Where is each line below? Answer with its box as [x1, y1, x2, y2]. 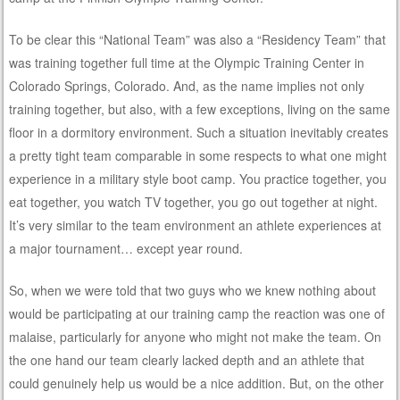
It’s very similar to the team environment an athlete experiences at [9, 215, 382, 234]
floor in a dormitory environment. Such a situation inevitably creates [9, 122, 389, 141]
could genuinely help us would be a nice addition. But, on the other [9, 373, 385, 392]
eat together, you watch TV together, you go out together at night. [9, 192, 379, 211]
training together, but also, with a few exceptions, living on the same [9, 99, 391, 118]
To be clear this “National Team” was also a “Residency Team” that [9, 29, 387, 48]
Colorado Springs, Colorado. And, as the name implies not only [9, 76, 365, 95]
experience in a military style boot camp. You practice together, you [9, 169, 387, 187]
